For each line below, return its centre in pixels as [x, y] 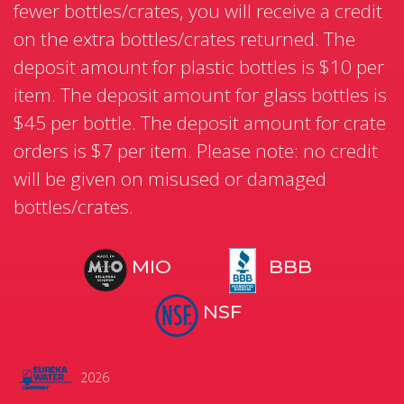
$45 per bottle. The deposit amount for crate [200, 122]
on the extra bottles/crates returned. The [184, 38]
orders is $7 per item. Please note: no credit [196, 150]
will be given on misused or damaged [170, 178]
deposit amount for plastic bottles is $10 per [199, 66]
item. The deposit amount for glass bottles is [200, 94]
